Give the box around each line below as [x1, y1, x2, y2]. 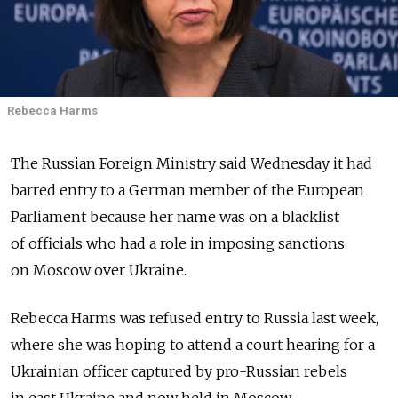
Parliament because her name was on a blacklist [11, 208, 339, 227]
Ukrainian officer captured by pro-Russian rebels [11, 362, 347, 381]
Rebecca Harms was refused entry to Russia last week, [11, 309, 378, 328]
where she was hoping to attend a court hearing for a [11, 336, 375, 354]
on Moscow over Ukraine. [11, 261, 187, 280]
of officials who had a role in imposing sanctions [11, 235, 345, 253]
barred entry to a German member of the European [11, 181, 364, 200]
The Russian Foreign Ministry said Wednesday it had [11, 155, 372, 173]
